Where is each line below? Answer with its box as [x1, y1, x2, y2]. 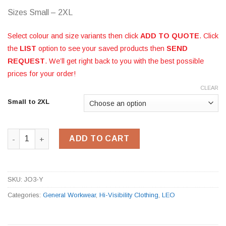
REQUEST [8, 56, 45, 65]
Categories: [8, 191, 43, 199]
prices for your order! [8, 69, 76, 78]
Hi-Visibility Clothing [99, 191, 158, 199]
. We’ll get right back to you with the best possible [45, 56, 204, 65]
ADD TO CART [69, 134, 130, 143]
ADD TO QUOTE [140, 31, 199, 40]
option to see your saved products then [36, 44, 166, 52]
